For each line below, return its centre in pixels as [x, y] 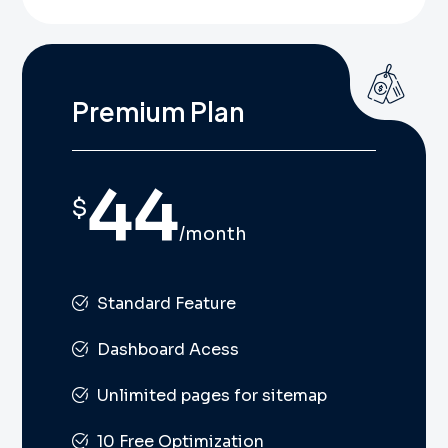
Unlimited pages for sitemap [210, 396]
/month [213, 234]
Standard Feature [164, 304]
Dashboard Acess [166, 350]
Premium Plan [158, 112]
